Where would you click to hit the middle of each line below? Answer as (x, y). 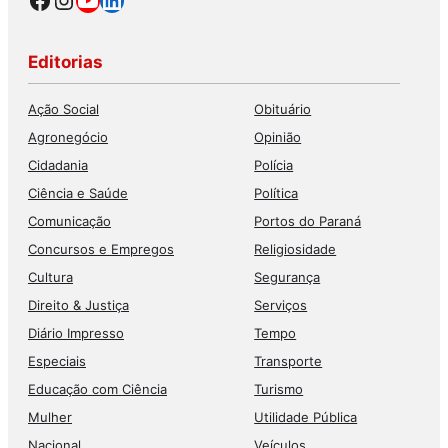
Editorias (65, 61)
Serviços (281, 304)
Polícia (274, 164)
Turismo (279, 388)
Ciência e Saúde (78, 192)
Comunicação (69, 220)
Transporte (288, 360)
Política (276, 192)
